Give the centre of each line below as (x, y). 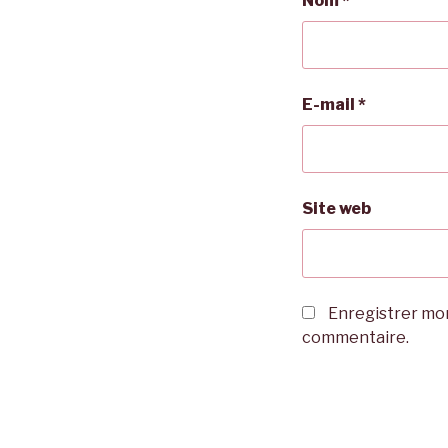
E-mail (330, 104)
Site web (336, 209)
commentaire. (355, 337)
